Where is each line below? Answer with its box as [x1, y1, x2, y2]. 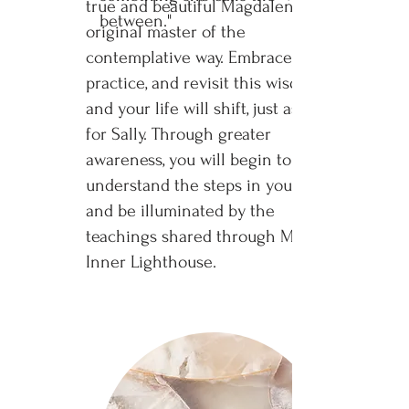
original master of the [86, 22, 246, 42]
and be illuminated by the [86, 201, 275, 221]
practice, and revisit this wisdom [86, 73, 321, 93]
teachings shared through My [86, 226, 303, 246]
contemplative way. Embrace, [86, 47, 294, 68]
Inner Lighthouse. [86, 252, 216, 272]
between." [100, 11, 172, 31]
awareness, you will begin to [86, 150, 291, 170]
